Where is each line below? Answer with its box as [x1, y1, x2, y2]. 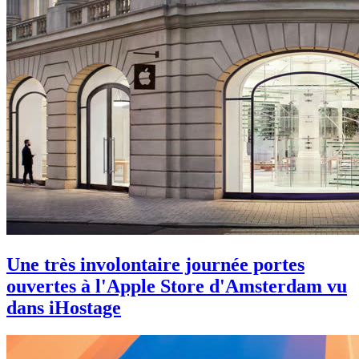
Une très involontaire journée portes [6, 253, 305, 275]
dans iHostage [6, 296, 121, 318]
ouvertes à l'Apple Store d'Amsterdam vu [6, 275, 347, 296]
